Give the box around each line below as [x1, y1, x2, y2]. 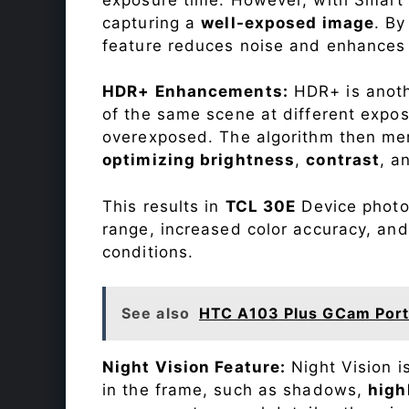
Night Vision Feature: [102, 358, 287, 377]
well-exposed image [201, 13, 375, 32]
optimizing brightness [102, 151, 296, 170]
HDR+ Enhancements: [102, 82, 288, 101]
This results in [102, 196, 225, 215]
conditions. [102, 242, 194, 261]
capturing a [102, 13, 202, 32]
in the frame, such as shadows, [102, 381, 369, 400]
